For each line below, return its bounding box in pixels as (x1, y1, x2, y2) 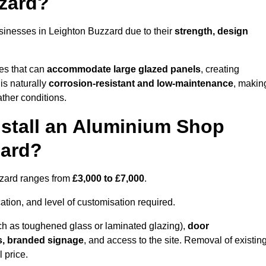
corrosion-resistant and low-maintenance (49, 78, 233, 89)
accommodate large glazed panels (47, 64, 201, 75)
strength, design (175, 26, 248, 37)
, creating (201, 64, 239, 75)
